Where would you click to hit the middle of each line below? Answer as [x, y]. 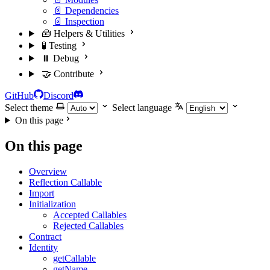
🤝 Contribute [67, 74]
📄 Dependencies [86, 11]
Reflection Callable [65, 182]
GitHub [19, 96]
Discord [58, 96]
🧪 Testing [59, 46]
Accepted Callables [90, 215]
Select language [142, 108]
